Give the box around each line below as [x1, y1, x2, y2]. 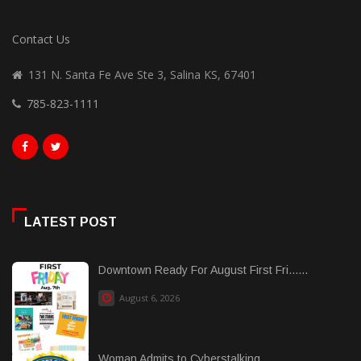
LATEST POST [24, 214, 117, 229]
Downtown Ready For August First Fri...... [98, 263, 308, 276]
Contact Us [12, 31, 70, 47]
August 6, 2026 [117, 291, 180, 304]
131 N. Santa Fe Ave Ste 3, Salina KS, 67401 [28, 66, 256, 82]
